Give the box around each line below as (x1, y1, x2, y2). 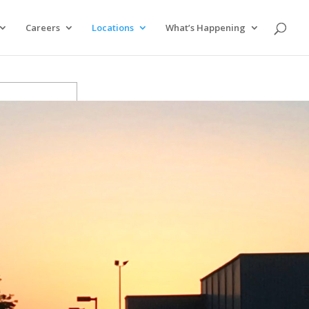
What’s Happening (166, 21, 246, 34)
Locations (92, 21, 134, 34)
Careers (26, 21, 60, 34)
